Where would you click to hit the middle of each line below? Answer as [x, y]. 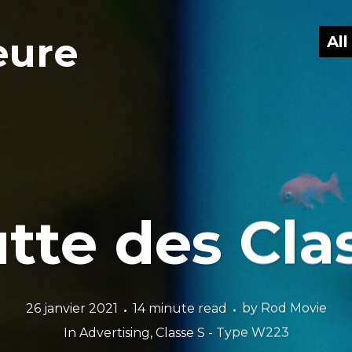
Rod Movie [293, 308]
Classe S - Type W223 [222, 332]
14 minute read [180, 308]
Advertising [114, 332]
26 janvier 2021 [71, 308]
